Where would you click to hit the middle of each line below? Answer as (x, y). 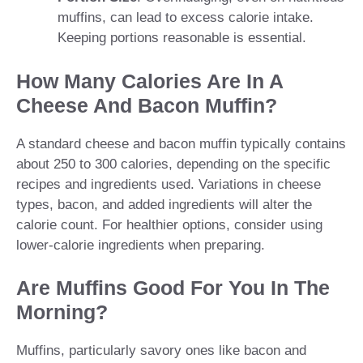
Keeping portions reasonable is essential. (182, 38)
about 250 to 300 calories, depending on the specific (173, 164)
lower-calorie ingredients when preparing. (141, 245)
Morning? (62, 312)
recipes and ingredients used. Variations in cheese (169, 184)
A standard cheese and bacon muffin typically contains (181, 143)
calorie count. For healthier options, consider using (169, 224)
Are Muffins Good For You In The (173, 288)
